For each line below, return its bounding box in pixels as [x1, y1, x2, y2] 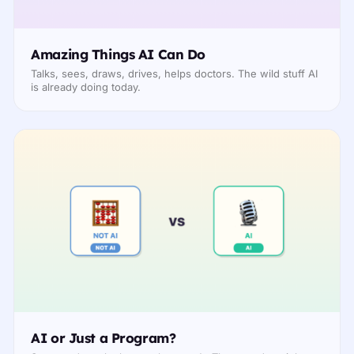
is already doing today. [31, 81, 141, 93]
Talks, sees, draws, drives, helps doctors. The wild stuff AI [31, 67, 318, 80]
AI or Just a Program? [31, 329, 176, 346]
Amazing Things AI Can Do [31, 45, 206, 62]
